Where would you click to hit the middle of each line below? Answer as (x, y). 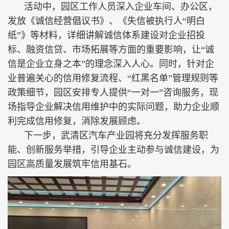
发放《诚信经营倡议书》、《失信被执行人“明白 (106, 21)
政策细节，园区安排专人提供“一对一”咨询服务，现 (113, 93)
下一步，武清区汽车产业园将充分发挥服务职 (116, 135)
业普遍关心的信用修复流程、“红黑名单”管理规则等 (113, 78)
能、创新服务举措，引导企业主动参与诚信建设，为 (113, 150)
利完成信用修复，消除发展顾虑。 (77, 121)
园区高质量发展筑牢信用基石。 (72, 164)
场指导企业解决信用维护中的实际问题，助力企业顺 (113, 107)
